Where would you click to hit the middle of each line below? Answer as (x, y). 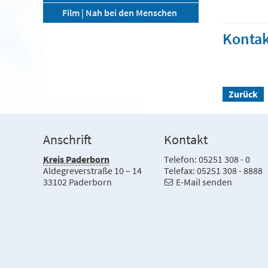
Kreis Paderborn (76, 159)
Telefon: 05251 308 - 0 (207, 159)
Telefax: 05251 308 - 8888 (214, 170)
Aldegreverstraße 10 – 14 (92, 170)
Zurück (243, 94)
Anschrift (67, 140)
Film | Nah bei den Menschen (120, 13)
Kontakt (186, 140)
